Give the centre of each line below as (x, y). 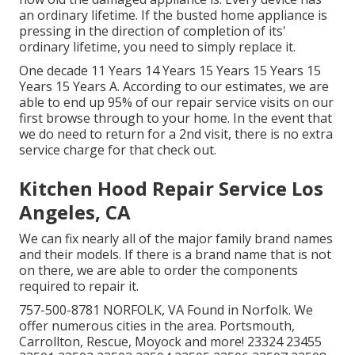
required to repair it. (79, 286)
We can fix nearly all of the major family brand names (176, 239)
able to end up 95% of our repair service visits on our (176, 103)
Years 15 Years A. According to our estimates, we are (174, 87)
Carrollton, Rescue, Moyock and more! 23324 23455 (170, 342)
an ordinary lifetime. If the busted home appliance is (173, 15)
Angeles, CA (75, 212)
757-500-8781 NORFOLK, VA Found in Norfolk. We (166, 310)
